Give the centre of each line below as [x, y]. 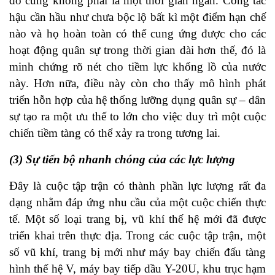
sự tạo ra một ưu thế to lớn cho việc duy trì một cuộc [137, 117]
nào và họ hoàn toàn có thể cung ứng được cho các [137, 34]
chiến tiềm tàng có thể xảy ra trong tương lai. [115, 133]
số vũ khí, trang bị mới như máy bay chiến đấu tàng [137, 252]
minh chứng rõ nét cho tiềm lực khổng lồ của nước [137, 67]
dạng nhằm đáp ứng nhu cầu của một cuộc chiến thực [137, 203]
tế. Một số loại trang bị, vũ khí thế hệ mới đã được [137, 219]
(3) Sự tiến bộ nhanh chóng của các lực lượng [122, 160]
